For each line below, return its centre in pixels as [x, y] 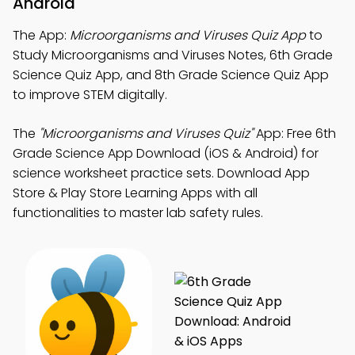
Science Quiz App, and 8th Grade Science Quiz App [171, 75]
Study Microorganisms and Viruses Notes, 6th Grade [173, 55]
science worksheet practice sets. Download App [161, 173]
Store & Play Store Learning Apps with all [135, 193]
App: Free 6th [294, 134]
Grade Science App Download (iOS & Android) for [166, 153]
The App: [41, 35]
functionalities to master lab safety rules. [138, 213]
